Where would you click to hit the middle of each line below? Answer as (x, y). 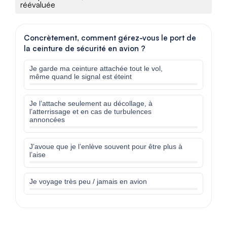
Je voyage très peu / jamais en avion (88, 181)
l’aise (37, 155)
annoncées (47, 120)
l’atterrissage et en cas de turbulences (90, 111)
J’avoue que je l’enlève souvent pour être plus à (106, 146)
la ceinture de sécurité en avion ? (85, 48)
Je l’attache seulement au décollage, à (91, 103)
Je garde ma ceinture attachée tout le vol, (96, 68)
